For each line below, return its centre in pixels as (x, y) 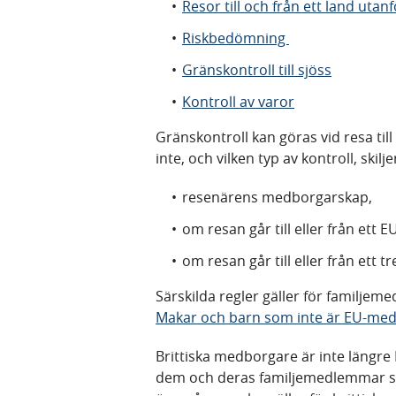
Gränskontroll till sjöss (257, 70)
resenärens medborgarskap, (277, 198)
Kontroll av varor (238, 102)
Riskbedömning (236, 38)
